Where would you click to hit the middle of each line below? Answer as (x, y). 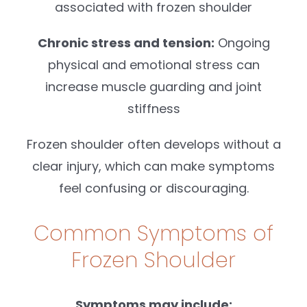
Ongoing (242, 42)
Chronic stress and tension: (126, 42)
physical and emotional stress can (153, 64)
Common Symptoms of (153, 233)
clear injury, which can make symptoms (153, 166)
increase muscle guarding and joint (153, 86)
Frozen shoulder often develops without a (153, 144)
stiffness (153, 108)
